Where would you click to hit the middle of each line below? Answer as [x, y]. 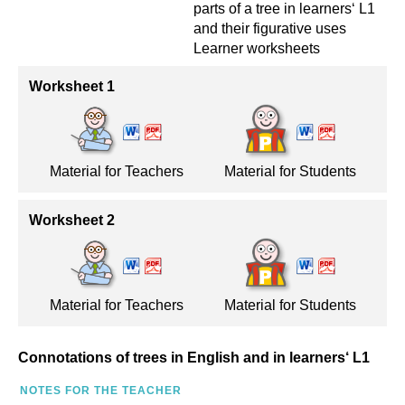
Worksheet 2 [72, 220]
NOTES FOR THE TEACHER [101, 391]
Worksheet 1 [72, 86]
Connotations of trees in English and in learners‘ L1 [194, 358]
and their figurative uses [270, 28]
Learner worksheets [257, 48]
